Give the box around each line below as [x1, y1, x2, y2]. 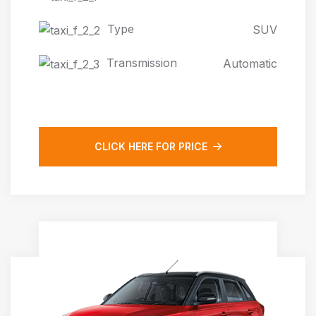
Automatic [223, 56, 277, 71]
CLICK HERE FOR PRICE [95, 140, 207, 152]
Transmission [107, 55, 177, 70]
